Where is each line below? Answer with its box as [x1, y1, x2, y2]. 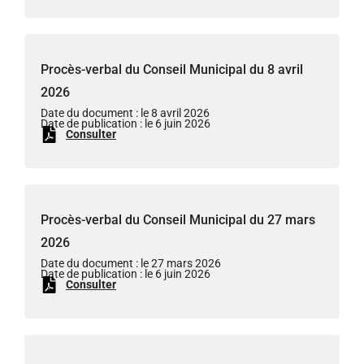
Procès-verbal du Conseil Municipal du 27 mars [41, 212, 315, 227]
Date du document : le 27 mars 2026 [41, 257, 221, 271]
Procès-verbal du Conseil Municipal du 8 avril [41, 62, 303, 77]
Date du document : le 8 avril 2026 [41, 106, 210, 120]
